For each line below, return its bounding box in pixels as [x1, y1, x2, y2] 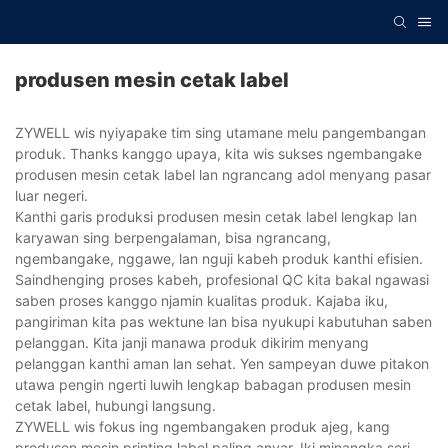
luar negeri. [15, 187, 88, 205]
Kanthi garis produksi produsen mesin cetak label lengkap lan [15, 208, 417, 226]
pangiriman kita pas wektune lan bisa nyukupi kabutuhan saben [15, 313, 432, 331]
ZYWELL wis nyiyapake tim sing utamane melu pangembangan [15, 124, 426, 142]
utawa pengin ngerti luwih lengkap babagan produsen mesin [15, 376, 411, 394]
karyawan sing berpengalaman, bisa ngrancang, [15, 229, 331, 247]
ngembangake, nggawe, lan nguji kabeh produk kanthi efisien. [15, 250, 423, 268]
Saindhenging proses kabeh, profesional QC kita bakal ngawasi [15, 271, 429, 289]
